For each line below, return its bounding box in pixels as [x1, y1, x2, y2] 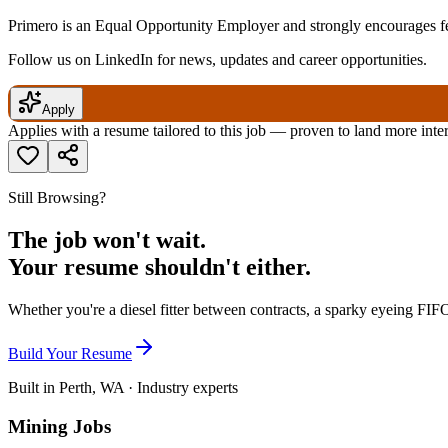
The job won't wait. [8, 227, 206, 254]
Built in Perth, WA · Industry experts [8, 378, 238, 396]
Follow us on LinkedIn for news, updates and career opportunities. [8, 51, 427, 69]
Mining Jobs [8, 415, 111, 437]
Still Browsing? [8, 189, 106, 207]
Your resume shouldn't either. [8, 254, 311, 281]
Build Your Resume [8, 344, 132, 362]
